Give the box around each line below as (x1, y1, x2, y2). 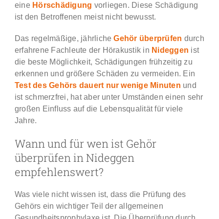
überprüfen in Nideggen (14, 150, 134, 165)
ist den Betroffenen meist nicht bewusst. (14, 12, 156, 21)
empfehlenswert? (14, 164, 104, 179)
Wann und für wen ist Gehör (14, 136, 156, 151)
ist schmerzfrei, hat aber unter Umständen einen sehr (14, 92, 203, 101)
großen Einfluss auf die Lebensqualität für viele (14, 104, 183, 113)
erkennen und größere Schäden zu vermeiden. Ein (14, 69, 196, 78)
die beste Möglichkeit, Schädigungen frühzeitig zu (14, 57, 193, 66)
